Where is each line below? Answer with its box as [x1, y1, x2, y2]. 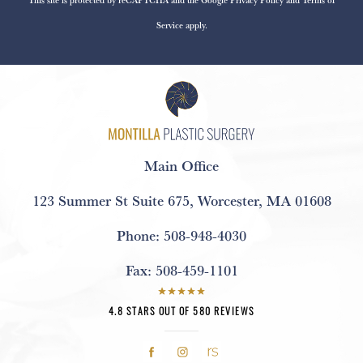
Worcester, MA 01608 [197, 189, 331, 211]
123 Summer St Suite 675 [32, 189, 190, 211]
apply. [182, 18, 207, 32]
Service [156, 18, 183, 32]
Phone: [117, 224, 164, 246]
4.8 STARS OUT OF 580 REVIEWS [108, 303, 255, 318]
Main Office [144, 154, 219, 176]
